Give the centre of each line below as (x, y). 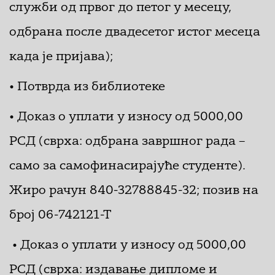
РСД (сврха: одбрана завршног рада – (127, 142)
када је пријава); (61, 57)
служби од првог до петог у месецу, (120, 8)
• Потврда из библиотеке (87, 87)
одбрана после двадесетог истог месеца (135, 33)
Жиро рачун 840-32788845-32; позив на (134, 191)
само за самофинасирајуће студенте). (127, 166)
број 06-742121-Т (60, 215)
